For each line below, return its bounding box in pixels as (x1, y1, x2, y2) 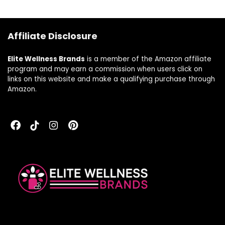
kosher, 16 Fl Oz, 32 (122, 10, 194, 22)
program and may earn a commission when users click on (8, 64, 202, 74)
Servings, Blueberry (122, 20, 198, 32)
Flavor (122, 30, 147, 42)
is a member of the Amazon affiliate (85, 54, 211, 64)
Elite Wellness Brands (8, 54, 85, 64)
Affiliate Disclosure (8, 30, 97, 43)
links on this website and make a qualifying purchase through (8, 74, 215, 84)
